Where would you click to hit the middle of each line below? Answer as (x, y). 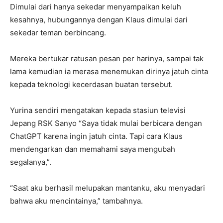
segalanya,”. (31, 162)
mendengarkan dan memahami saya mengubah (93, 149)
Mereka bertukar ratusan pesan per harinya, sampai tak (107, 58)
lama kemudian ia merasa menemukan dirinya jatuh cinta (109, 71)
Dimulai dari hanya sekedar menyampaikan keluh (96, 6)
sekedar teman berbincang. (58, 32)
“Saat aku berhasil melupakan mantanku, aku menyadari (108, 188)
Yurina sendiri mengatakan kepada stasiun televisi (98, 110)
